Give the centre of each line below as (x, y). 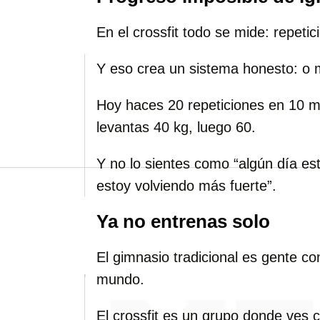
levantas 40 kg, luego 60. (176, 127)
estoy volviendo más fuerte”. (186, 186)
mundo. (120, 279)
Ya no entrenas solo (183, 221)
